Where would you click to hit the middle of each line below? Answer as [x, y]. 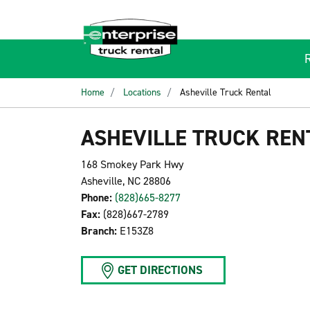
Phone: [97, 198]
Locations [142, 92]
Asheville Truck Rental [226, 92]
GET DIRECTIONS [160, 270]
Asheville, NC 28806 [126, 181]
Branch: [99, 231]
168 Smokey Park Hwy [132, 164]
